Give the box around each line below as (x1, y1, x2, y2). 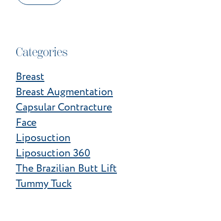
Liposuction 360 (15, 146, 90, 160)
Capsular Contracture (15, 100, 112, 114)
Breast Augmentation (15, 84, 113, 99)
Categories (15, 44, 68, 60)
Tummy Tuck (15, 176, 72, 191)
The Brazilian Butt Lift (15, 161, 117, 176)
